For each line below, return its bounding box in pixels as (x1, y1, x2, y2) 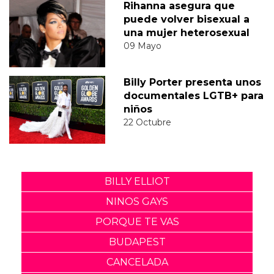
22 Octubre (123, 116, 171, 128)
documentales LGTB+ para (123, 89, 264, 102)
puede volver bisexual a (123, 13, 250, 25)
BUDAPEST (108, 235, 166, 248)
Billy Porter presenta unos (123, 76, 261, 88)
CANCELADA (106, 256, 168, 268)
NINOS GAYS (106, 195, 168, 207)
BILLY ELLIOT (104, 175, 170, 187)
